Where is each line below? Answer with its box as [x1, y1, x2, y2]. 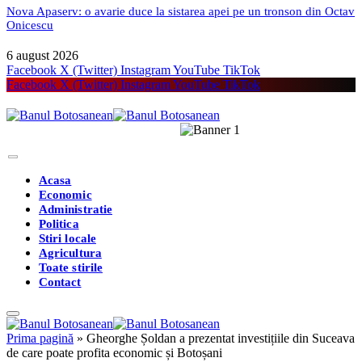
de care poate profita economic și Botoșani [6, 345, 222, 360]
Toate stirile [39, 260, 103, 274]
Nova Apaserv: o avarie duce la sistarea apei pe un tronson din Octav [6, 4, 355, 18]
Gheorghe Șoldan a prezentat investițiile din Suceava [86, 330, 355, 345]
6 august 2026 [6, 48, 78, 62]
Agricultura [39, 246, 102, 259]
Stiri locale [39, 231, 96, 245]
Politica [39, 217, 79, 230]
